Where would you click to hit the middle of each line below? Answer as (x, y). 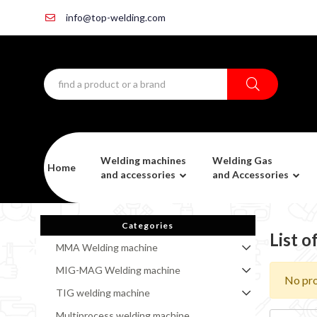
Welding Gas (242, 161)
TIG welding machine (103, 293)
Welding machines (143, 161)
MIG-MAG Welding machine (118, 270)
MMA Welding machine (106, 248)
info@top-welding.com (114, 17)
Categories (148, 226)
